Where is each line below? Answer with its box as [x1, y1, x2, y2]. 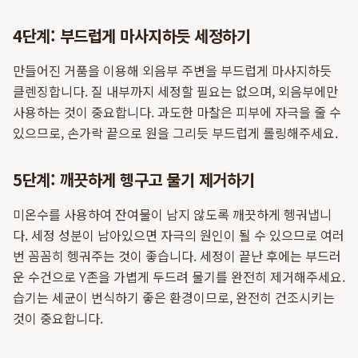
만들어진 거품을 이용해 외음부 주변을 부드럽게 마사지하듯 [13, 61, 332, 80]
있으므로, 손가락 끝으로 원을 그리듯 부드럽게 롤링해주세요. [13, 123, 338, 142]
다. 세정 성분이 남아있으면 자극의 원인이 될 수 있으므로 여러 [13, 225, 344, 245]
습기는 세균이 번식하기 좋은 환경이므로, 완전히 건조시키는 [13, 288, 335, 307]
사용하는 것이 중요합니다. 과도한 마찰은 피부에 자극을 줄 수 [13, 102, 341, 121]
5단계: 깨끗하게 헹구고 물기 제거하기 [13, 168, 255, 191]
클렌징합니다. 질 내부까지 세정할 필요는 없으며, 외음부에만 [13, 82, 338, 101]
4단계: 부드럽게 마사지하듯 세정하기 [13, 24, 250, 47]
